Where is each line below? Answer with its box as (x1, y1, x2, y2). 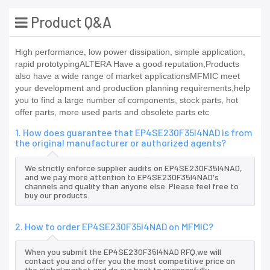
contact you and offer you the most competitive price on (25, 256, 235, 266)
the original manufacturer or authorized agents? (15, 137, 226, 149)
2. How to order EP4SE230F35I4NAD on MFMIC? (15, 221, 213, 233)
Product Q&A (28, 13, 111, 31)
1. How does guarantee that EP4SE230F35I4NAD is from (15, 127, 253, 139)
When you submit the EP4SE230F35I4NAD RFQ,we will (25, 246, 221, 257)
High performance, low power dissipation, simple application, (15, 47, 245, 57)
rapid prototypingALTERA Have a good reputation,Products (15, 59, 239, 69)
